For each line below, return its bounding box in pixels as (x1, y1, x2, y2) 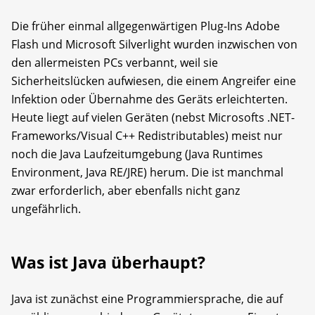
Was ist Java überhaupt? (11, 250, 205, 274)
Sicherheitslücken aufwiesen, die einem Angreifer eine (11, 72, 296, 89)
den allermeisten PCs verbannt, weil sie (11, 54, 218, 70)
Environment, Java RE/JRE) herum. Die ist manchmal (11, 164, 283, 180)
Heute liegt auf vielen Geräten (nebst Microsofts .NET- (11, 109, 295, 125)
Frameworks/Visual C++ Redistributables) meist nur (11, 127, 283, 143)
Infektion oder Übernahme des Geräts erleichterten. (11, 91, 288, 107)
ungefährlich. (11, 200, 81, 217)
